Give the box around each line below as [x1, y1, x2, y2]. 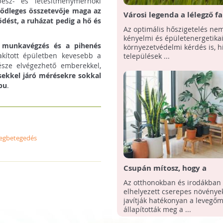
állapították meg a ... [123, 205, 191, 215]
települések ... [123, 51, 170, 61]
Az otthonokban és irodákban [123, 178, 221, 188]
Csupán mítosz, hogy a [123, 163, 207, 174]
